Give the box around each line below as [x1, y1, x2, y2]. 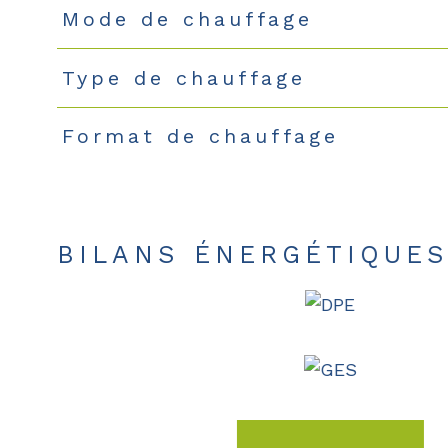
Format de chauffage [61, 124, 339, 149]
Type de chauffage [61, 65, 306, 90]
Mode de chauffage [61, 6, 313, 31]
